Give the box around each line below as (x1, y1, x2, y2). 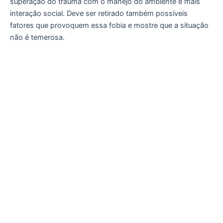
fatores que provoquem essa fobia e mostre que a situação (10, 20, 209, 30)
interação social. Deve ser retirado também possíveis (10, 8, 188, 18)
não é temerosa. (10, 32, 65, 42)
